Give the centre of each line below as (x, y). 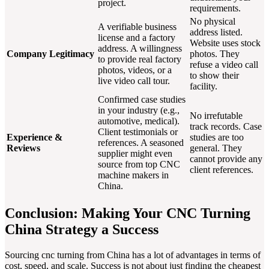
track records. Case (226, 126)
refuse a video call (224, 64)
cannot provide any (226, 159)
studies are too (217, 137)
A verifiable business (137, 26)
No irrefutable (216, 115)
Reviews (23, 148)
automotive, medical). (139, 121)
